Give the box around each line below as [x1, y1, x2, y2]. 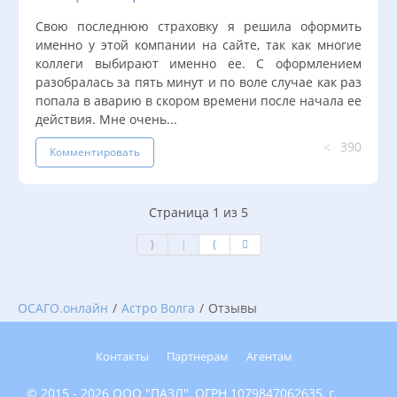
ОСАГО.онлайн [18, 299, 108, 316]
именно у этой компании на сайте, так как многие [35, 35, 362, 53]
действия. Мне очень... [35, 110, 177, 128]
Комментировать [50, 144, 140, 160]
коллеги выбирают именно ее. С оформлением [35, 54, 362, 72]
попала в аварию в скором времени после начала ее [35, 91, 362, 109]
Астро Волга [121, 299, 195, 316]
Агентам [246, 348, 292, 364]
